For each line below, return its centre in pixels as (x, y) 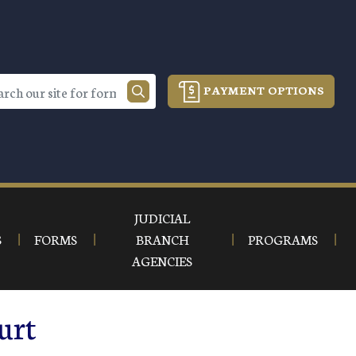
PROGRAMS (283, 239)
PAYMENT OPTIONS (262, 89)
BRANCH (163, 239)
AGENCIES (163, 260)
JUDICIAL (163, 217)
